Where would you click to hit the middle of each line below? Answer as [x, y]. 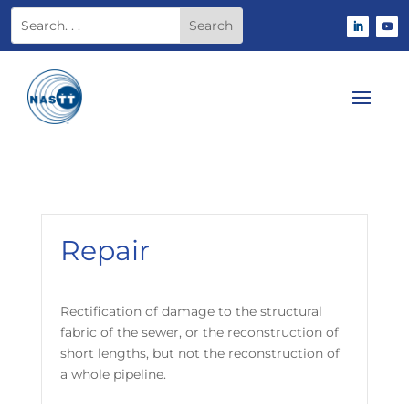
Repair [105, 251]
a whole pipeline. [113, 374]
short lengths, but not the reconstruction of [199, 353]
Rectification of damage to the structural [191, 311]
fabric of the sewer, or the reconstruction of [199, 332]
